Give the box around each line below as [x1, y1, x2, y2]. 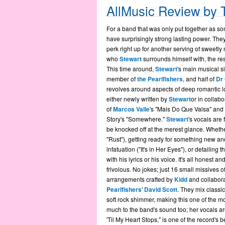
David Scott [144, 185, 177, 194]
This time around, [106, 64, 155, 73]
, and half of [182, 74, 216, 83]
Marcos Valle [113, 104, 150, 114]
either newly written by [106, 94, 169, 103]
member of [106, 74, 137, 83]
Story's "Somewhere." [106, 115, 166, 123]
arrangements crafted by [106, 175, 174, 183]
